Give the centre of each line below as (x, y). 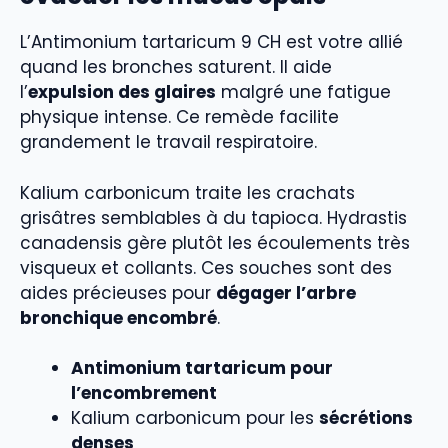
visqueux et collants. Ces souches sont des (206, 267)
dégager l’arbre (286, 292)
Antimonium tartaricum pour (202, 368)
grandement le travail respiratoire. (168, 142)
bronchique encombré (118, 317)
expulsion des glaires (122, 92)
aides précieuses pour (118, 292)
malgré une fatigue (303, 92)
